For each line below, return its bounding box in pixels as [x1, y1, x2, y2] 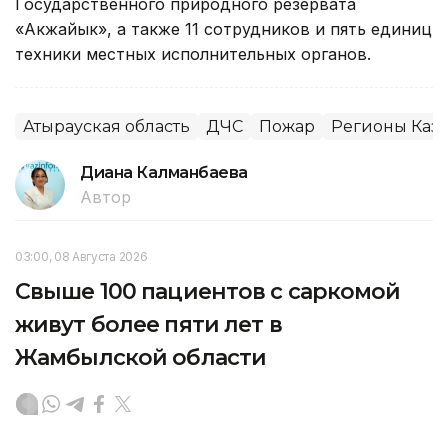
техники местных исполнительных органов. [15, 43, 371, 64]
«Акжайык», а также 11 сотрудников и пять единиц [15, 18, 432, 39]
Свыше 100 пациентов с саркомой [15, 277, 401, 305]
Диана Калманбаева [80, 162, 248, 182]
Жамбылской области [15, 343, 267, 371]
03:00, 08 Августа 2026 [15, 248, 148, 264]
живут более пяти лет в [15, 310, 282, 338]
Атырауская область [23, 116, 190, 136]
